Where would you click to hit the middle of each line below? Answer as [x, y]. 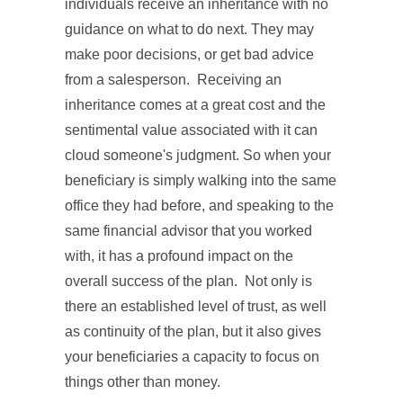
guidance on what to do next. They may [189, 29]
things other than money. [143, 382]
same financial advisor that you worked [188, 231]
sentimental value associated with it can [191, 130]
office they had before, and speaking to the [199, 206]
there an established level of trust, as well [196, 306]
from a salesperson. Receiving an [173, 80]
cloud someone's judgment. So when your [198, 155]
